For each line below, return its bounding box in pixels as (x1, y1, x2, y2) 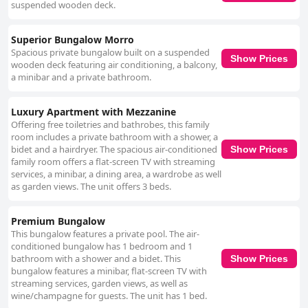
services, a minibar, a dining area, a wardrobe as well (11, 168, 221, 181)
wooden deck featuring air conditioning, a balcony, (11, 58, 217, 71)
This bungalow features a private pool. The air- (11, 228, 199, 241)
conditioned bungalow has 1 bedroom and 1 (11, 240, 192, 253)
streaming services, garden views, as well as (11, 277, 188, 290)
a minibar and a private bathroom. (11, 71, 151, 84)
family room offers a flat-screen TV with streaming (11, 155, 215, 168)
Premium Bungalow (11, 214, 105, 228)
